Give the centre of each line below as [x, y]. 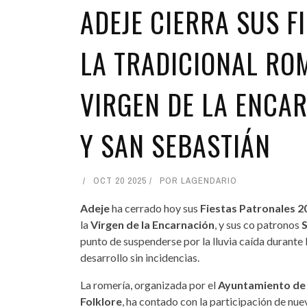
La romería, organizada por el [148, 284]
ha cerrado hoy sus [155, 208]
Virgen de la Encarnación [151, 224]
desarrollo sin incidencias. [140, 257]
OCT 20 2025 [120, 180]
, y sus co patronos [258, 224]
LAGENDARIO [209, 180]
